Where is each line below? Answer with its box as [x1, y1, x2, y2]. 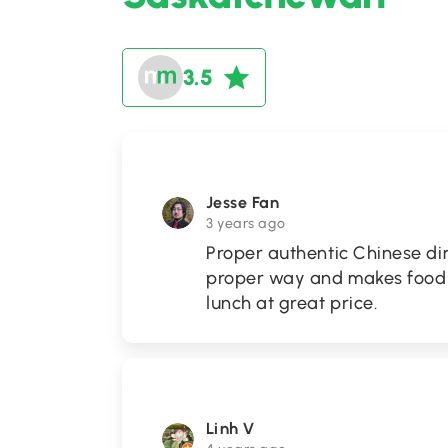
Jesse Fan [206, 193, 280, 212]
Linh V [206, 419, 255, 438]
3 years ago [206, 215, 286, 232]
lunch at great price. [206, 292, 378, 314]
